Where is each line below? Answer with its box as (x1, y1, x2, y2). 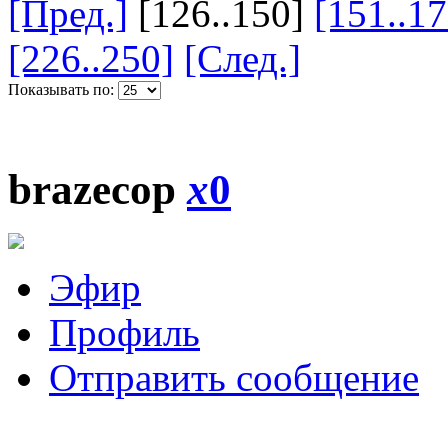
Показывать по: (8, 80, 118, 98)
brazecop (8, 165, 187, 213)
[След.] (184, 36, 301, 80)
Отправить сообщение (49, 356, 419, 400)
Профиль (49, 311, 200, 355)
